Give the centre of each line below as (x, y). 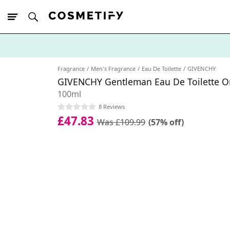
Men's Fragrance (113, 69)
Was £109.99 (121, 122)
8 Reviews (112, 106)
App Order (82, 63)
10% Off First (46, 63)
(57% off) (166, 122)
